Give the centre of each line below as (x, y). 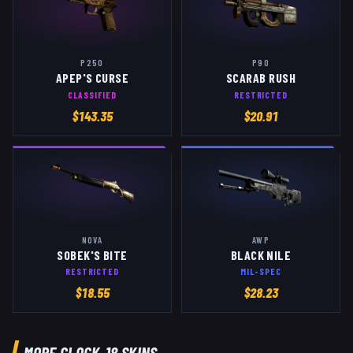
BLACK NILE (261, 255)
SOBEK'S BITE (92, 255)
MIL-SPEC (261, 271)
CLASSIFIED (92, 94)
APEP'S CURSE (92, 78)
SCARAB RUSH (261, 78)
